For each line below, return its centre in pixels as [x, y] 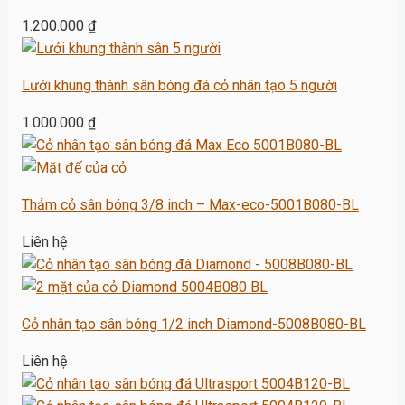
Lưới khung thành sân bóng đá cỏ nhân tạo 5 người [179, 86]
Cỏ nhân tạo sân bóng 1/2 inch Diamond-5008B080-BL [194, 325]
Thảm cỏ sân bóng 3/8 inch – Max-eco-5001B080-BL [190, 205]
